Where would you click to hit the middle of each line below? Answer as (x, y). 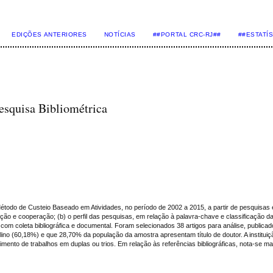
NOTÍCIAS (120, 34)
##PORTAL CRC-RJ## (187, 34)
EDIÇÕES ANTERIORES (49, 34)
